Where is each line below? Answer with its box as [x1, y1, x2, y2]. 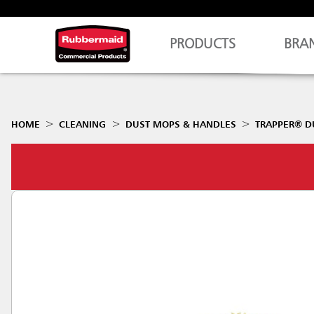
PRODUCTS [170, 38, 236, 52]
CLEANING [59, 120, 107, 130]
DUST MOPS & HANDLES [125, 120, 236, 130]
